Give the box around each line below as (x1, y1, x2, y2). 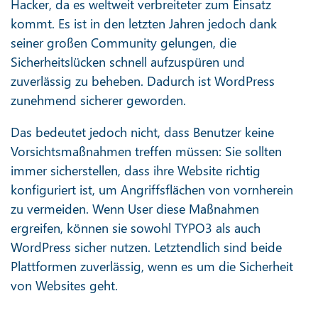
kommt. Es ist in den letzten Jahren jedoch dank (11, 15, 277, 32)
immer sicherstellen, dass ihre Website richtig (11, 162, 261, 179)
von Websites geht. (11, 277, 118, 294)
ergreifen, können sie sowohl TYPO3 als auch (11, 219, 261, 236)
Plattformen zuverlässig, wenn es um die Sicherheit (11, 258, 293, 275)
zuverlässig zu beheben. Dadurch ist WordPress (11, 72, 275, 89)
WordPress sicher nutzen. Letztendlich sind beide (11, 238, 282, 256)
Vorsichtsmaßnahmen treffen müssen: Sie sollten (11, 143, 282, 160)
